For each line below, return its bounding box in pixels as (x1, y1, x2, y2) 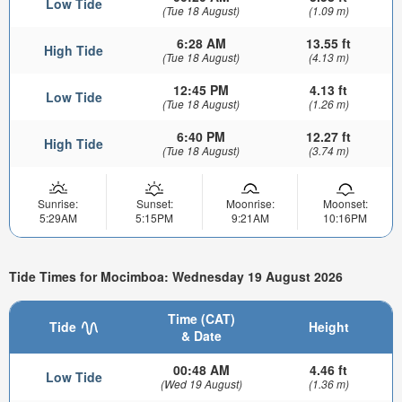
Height (308, 317, 349, 336)
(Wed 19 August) (160, 375, 242, 391)
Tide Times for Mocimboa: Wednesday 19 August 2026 (9, 267, 343, 285)
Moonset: (322, 196, 368, 212)
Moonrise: (225, 196, 275, 212)
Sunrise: (38, 196, 78, 212)
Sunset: (135, 196, 173, 212)
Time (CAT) (167, 309, 235, 328)
